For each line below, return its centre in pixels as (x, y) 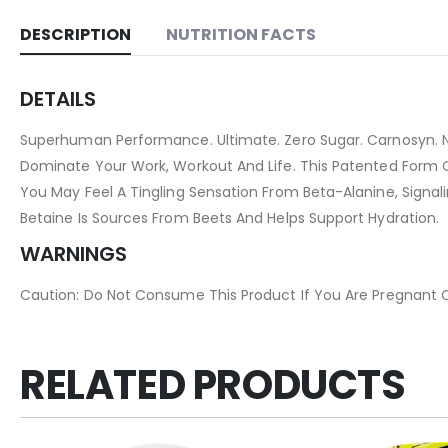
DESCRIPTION (75, 35)
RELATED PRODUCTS (213, 385)
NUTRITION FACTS (241, 35)
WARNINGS (73, 254)
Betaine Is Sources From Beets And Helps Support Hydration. (230, 218)
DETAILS (58, 99)
